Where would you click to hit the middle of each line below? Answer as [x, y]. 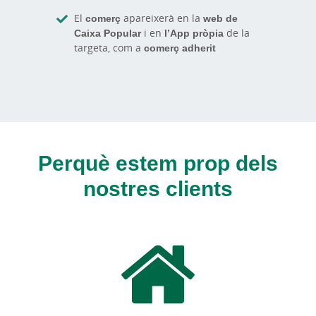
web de [220, 18]
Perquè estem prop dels [158, 162]
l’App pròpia [194, 32]
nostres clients [158, 188]
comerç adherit [178, 47]
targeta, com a [108, 47]
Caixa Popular [108, 32]
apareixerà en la [162, 18]
